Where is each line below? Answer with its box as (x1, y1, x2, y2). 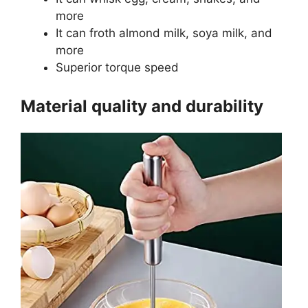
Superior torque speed (56, 60, 182, 75)
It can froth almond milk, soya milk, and (56, 26, 272, 41)
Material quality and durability (21, 96, 263, 116)
